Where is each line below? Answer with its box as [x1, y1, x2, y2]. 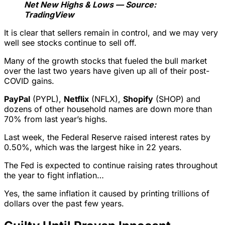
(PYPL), [30, 93, 64, 104]
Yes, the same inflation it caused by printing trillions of [4, 188, 209, 198]
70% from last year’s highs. [4, 114, 107, 124]
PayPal [4, 93, 30, 104]
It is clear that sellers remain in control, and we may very [4, 27, 218, 38]
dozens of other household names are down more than [4, 103, 212, 114]
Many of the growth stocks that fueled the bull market [4, 55, 207, 66]
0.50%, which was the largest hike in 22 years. [4, 142, 182, 152]
